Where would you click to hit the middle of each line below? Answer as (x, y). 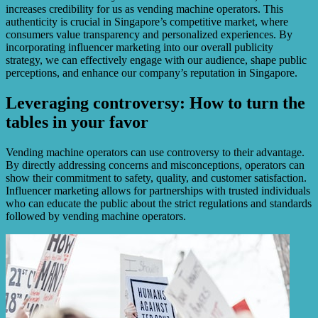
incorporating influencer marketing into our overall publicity (139, 48)
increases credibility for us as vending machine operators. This (144, 9)
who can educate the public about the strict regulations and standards (159, 204)
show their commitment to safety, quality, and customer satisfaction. (156, 178)
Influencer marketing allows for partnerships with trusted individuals (158, 191)
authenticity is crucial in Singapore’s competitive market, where (147, 22)
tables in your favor (77, 122)
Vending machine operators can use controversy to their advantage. (155, 153)
